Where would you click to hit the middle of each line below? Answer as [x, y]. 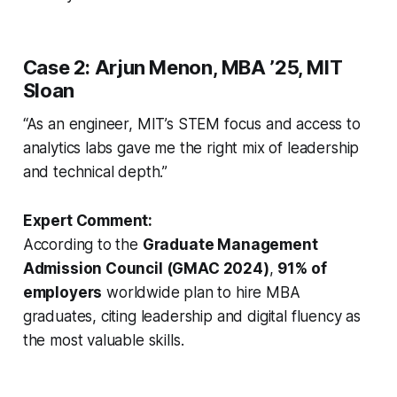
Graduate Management [230, 245]
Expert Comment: [88, 221]
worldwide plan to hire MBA [201, 293]
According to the [82, 245]
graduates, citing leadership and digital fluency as [192, 317]
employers [62, 293]
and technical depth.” [95, 172]
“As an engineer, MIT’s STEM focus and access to [191, 125]
